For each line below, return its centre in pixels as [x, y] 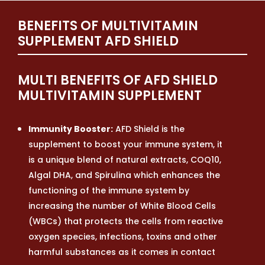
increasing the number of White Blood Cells [122, 206]
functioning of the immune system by [109, 190]
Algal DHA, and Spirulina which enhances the [124, 175]
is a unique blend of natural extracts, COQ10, [125, 159]
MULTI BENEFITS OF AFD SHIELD [118, 80]
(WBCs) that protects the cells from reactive [126, 221]
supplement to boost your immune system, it [125, 144]
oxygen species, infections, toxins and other [123, 236]
